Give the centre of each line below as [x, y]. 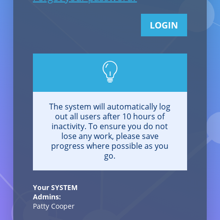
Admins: [47, 196]
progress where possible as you [110, 146]
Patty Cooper [54, 206]
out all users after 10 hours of [110, 116]
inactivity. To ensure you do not [110, 126]
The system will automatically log [110, 106]
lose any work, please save [110, 136]
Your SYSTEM [55, 187]
